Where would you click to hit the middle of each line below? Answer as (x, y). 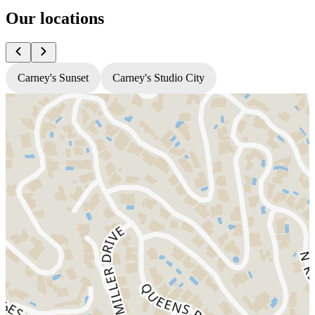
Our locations (55, 19)
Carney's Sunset (53, 78)
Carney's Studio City (159, 78)
